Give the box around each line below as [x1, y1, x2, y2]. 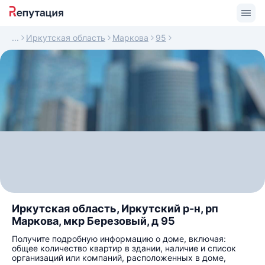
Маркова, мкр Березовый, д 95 [12, 215, 175, 227]
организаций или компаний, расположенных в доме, [12, 253, 226, 263]
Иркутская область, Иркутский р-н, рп [12, 202, 218, 215]
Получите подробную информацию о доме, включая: [12, 234, 226, 244]
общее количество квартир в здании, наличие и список [12, 243, 236, 253]
